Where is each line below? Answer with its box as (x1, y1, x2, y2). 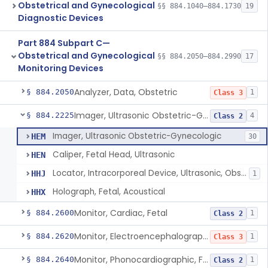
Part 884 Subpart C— (18, 37, 110, 49)
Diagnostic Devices (18, 12, 103, 24)
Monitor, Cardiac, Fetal (74, 207, 167, 219)
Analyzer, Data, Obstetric (74, 86, 178, 98)
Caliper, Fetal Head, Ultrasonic (53, 149, 175, 160)
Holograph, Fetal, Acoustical (53, 186, 165, 197)
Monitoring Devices (18, 62, 103, 74)
